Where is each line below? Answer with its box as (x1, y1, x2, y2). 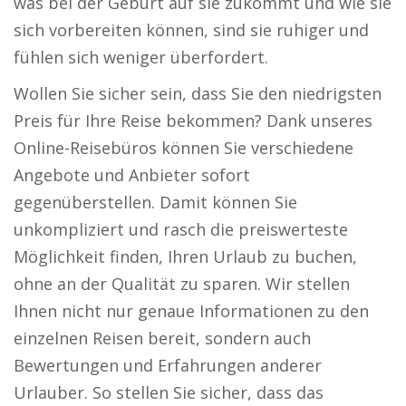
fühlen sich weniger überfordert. (14, 46, 268, 68)
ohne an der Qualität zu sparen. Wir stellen (14, 273, 350, 295)
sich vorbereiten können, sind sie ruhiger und (14, 19, 369, 41)
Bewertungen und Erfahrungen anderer (14, 354, 322, 376)
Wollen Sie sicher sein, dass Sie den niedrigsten (14, 82, 382, 104)
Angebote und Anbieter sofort (14, 164, 250, 186)
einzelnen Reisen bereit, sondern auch (14, 327, 311, 349)
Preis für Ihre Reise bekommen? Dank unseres (14, 110, 372, 131)
